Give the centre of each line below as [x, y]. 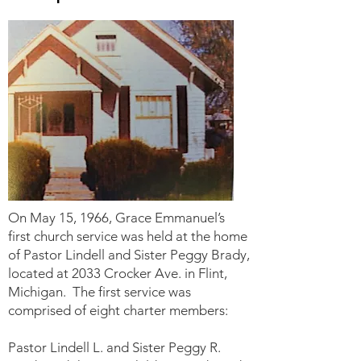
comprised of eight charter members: [118, 310]
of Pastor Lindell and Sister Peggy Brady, [129, 255]
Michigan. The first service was [100, 292]
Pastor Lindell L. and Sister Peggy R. [114, 347]
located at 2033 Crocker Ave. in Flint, [118, 273]
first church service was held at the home [128, 236]
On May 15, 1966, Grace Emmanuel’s [116, 218]
